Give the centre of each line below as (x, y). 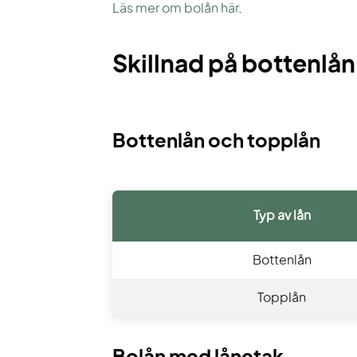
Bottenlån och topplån (216, 142)
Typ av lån (282, 216)
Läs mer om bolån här (175, 9)
